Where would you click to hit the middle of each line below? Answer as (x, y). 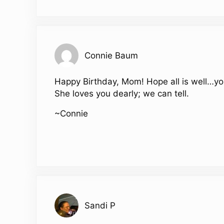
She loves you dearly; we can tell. (122, 94)
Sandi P (100, 206)
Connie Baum (111, 56)
